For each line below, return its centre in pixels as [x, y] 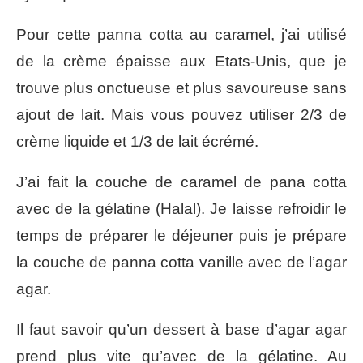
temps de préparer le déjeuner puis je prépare [181, 235]
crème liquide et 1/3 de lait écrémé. [137, 141]
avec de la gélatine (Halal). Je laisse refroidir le [181, 208]
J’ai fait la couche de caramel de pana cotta [181, 181]
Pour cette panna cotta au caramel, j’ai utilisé [181, 34]
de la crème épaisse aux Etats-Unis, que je [181, 61]
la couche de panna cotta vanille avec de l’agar [181, 262]
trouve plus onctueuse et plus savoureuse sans [181, 88]
